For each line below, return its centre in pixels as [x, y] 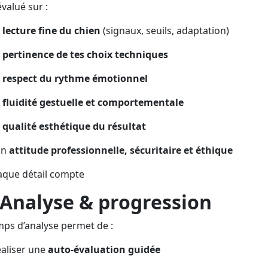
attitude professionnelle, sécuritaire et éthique [121, 150]
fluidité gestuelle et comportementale [93, 103]
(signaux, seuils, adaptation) [165, 31]
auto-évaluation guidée [104, 250]
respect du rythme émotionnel [75, 79]
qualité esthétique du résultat [74, 127]
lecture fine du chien [51, 31]
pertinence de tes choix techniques [85, 55]
